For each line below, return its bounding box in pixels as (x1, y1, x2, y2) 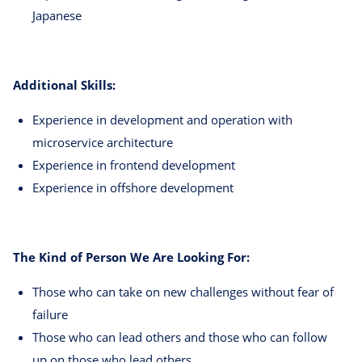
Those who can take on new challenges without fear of (32, 284, 334, 301)
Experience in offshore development (32, 179, 234, 196)
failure (32, 306, 68, 323)
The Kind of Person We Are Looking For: (13, 249, 250, 266)
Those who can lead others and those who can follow (32, 329, 327, 346)
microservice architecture (32, 134, 173, 151)
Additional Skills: (13, 77, 116, 94)
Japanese (32, 7, 82, 24)
